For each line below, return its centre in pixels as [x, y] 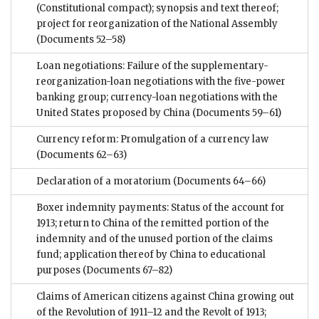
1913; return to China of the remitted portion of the [153, 224]
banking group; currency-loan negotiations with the [157, 98]
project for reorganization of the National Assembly [157, 24]
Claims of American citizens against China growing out [165, 297]
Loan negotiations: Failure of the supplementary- [152, 66]
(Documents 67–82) [126, 271]
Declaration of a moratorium [104, 182]
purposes [58, 271]
